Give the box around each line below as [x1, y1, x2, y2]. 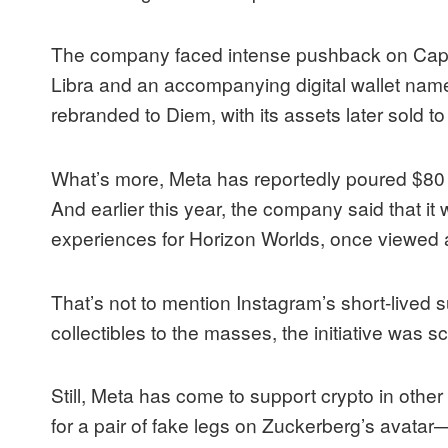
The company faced [51, 40, 228, 68]
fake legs [152, 411, 230, 439]
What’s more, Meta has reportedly [51, 164, 346, 192]
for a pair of [51, 411, 152, 439]
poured [346, 164, 407, 192]
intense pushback [228, 40, 381, 68]
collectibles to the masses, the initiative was [51, 317, 428, 345]
